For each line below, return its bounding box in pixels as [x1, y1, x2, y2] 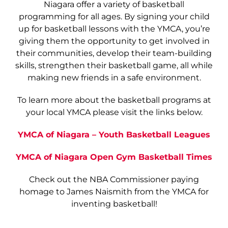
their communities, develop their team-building [16, 48, 212, 58]
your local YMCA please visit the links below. [25, 107, 203, 117]
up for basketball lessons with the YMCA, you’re [18, 23, 210, 34]
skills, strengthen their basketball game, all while [15, 60, 213, 70]
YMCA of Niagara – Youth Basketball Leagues [18, 129, 210, 139]
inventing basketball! [71, 198, 157, 209]
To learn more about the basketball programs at [17, 95, 211, 105]
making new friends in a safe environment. [27, 72, 201, 82]
